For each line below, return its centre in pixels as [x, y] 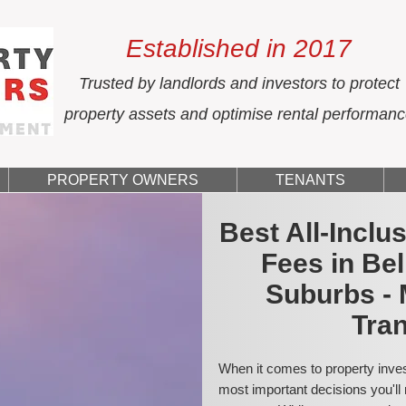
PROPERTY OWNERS [123, 180]
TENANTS [310, 180]
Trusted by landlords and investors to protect [239, 83]
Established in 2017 [239, 48]
